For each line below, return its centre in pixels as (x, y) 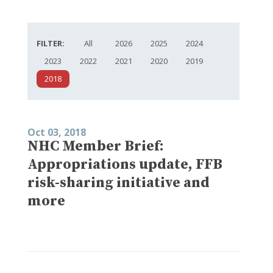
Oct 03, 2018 (57, 132)
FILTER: (51, 43)
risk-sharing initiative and (119, 183)
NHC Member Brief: (96, 146)
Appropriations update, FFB (125, 164)
